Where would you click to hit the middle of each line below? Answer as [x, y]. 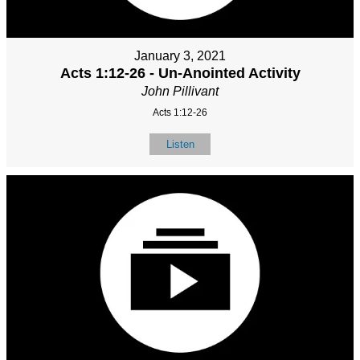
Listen [180, 144]
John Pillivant [180, 91]
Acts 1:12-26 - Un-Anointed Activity [180, 73]
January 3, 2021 [180, 55]
